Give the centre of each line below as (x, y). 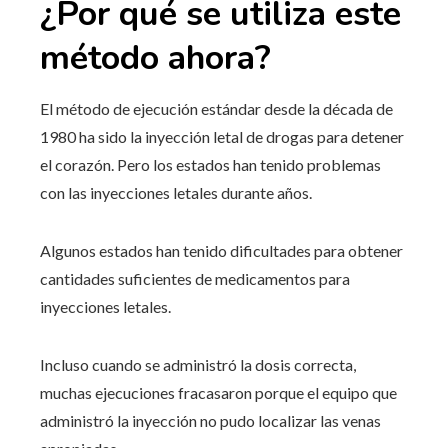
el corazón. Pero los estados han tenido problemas (210, 164)
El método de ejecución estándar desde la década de (216, 108)
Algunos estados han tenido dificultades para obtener (221, 250)
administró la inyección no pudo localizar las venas (210, 420)
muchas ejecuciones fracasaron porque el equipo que (218, 392)
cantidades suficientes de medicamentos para (195, 278)
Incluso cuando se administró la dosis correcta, (198, 364)
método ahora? (155, 57)
